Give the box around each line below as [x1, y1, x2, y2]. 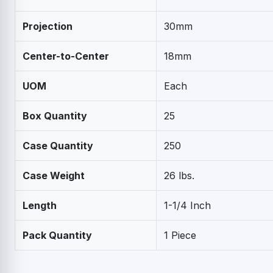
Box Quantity [23, 109, 87, 122]
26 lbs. [164, 169, 194, 182]
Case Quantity [23, 139, 93, 152]
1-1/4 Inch [164, 199, 211, 211]
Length [23, 199, 57, 211]
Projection [23, 19, 73, 32]
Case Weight [23, 169, 85, 182]
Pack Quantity [23, 229, 92, 241]
